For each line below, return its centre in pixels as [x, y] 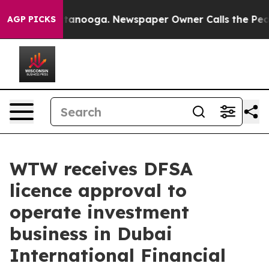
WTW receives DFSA [101, 169]
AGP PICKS [32, 19]
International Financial [118, 255]
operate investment [99, 212]
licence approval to [98, 190]
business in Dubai [91, 234]
